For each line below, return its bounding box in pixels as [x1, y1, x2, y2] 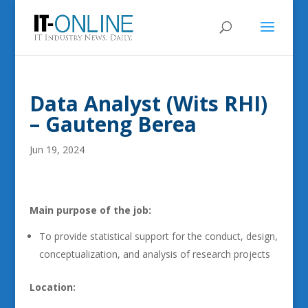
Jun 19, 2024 [29, 143, 85, 156]
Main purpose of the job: [29, 203, 151, 217]
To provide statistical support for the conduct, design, [38, 230, 278, 243]
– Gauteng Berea [29, 110, 197, 138]
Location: [29, 280, 76, 294]
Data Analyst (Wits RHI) [29, 89, 267, 118]
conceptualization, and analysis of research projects [38, 247, 270, 261]
